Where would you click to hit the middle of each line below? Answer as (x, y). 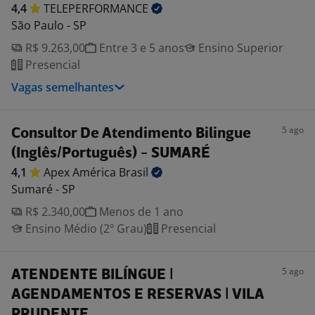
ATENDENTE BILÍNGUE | (92, 275)
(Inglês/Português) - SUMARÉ (111, 154)
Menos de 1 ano (140, 212)
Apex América (81, 172)
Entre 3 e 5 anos (140, 48)
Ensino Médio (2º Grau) (85, 229)
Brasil (135, 172)
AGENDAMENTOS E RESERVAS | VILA (137, 295)
